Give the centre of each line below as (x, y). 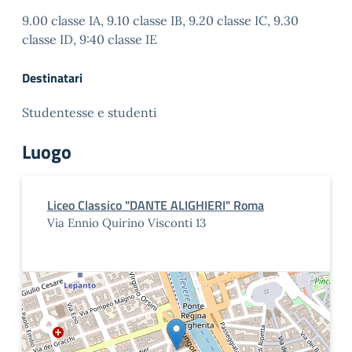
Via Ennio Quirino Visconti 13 (126, 223)
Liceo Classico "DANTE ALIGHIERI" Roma (156, 205)
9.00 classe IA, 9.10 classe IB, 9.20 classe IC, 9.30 (160, 20)
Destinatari (52, 78)
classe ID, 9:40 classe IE (90, 39)
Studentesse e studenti (90, 112)
